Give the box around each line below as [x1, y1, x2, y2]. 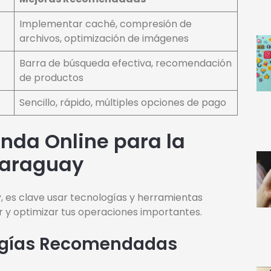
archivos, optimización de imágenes [19, 31, 189, 46]
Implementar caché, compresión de [19, 17, 192, 31]
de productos [19, 71, 83, 85]
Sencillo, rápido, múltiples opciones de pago [19, 96, 226, 110]
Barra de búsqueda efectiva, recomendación [19, 56, 232, 71]
